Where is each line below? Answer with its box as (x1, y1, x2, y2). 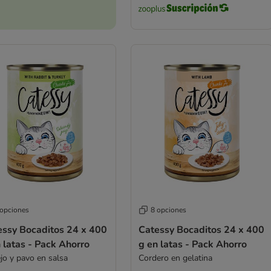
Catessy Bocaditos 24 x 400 (138, 223, 264, 237)
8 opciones (150, 204, 186, 215)
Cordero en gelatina (138, 252, 212, 264)
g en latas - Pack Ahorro (138, 237, 247, 251)
